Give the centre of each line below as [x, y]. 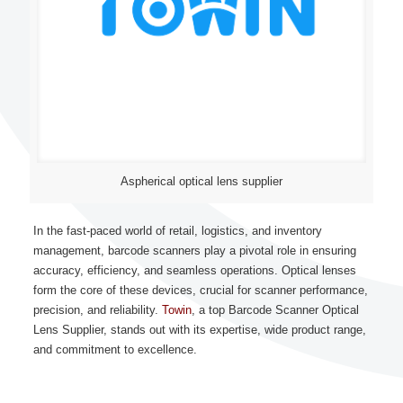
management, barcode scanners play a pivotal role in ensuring [194, 251]
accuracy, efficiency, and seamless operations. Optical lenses [194, 270]
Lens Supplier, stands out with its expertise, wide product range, [199, 330]
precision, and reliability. [97, 310]
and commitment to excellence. [115, 349]
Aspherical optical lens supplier [201, 181]
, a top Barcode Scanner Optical [275, 310]
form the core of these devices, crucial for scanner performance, [200, 290]
